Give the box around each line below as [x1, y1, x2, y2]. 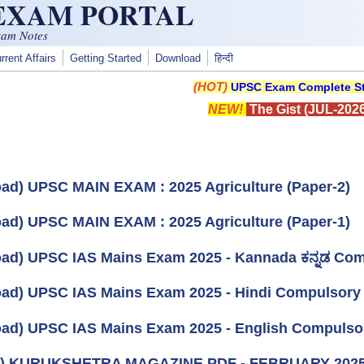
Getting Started [70, 53, 141, 64]
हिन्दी [214, 53, 233, 64]
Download [155, 53, 201, 64]
